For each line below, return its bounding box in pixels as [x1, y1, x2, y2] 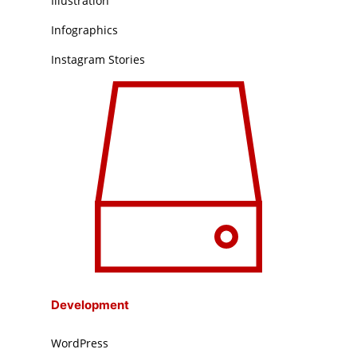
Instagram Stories [51, 52, 146, 68]
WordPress [51, 335, 109, 351]
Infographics [51, 22, 119, 38]
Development [51, 296, 130, 312]
